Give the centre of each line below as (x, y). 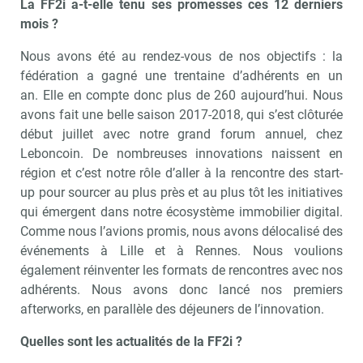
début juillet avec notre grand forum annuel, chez (181, 134)
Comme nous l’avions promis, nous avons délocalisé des (181, 231)
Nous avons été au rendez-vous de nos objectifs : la (181, 56)
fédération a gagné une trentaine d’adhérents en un (181, 75)
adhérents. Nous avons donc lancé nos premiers (181, 289)
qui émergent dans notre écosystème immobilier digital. (181, 211)
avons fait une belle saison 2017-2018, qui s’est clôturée (181, 114)
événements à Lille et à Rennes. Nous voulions (181, 250)
